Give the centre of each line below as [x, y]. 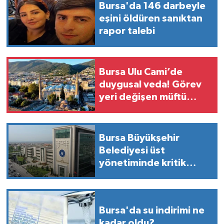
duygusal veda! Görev [150, 85]
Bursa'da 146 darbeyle [152, 6]
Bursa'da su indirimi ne [152, 210]
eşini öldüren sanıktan [151, 19]
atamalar [120, 176]
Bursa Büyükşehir [139, 138]
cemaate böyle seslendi [155, 110]
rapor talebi [127, 31]
